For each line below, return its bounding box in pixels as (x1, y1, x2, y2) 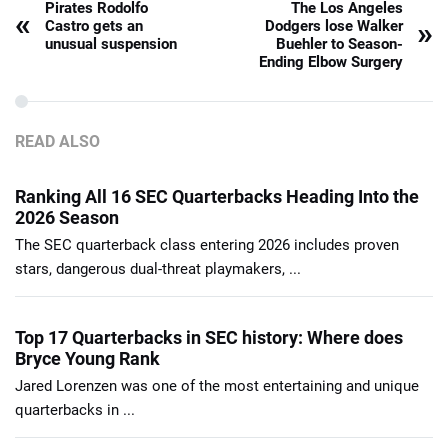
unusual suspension (45, 35, 177, 54)
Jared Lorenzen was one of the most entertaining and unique (15, 377, 419, 396)
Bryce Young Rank (15, 348, 160, 370)
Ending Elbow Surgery (259, 53, 403, 72)
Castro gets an (45, 17, 143, 36)
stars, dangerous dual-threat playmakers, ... (15, 260, 301, 279)
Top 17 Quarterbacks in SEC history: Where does (15, 327, 403, 349)
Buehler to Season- (276, 35, 403, 54)
